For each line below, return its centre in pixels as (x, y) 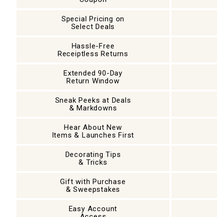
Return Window (93, 81)
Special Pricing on (93, 19)
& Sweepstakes (93, 189)
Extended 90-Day (93, 73)
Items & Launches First (93, 135)
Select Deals (93, 27)
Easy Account (93, 209)
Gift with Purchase (93, 182)
